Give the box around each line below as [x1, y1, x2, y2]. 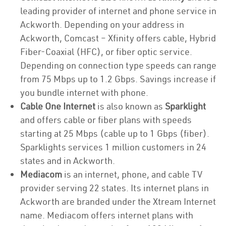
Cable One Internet [20, 100, 97, 112]
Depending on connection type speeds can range [20, 60, 216, 71]
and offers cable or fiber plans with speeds [20, 114, 192, 126]
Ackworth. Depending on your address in [20, 19, 184, 30]
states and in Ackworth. [20, 155, 115, 166]
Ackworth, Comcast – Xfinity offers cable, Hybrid [20, 32, 216, 44]
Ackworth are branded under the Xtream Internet [20, 196, 216, 207]
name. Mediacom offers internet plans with [20, 209, 193, 221]
